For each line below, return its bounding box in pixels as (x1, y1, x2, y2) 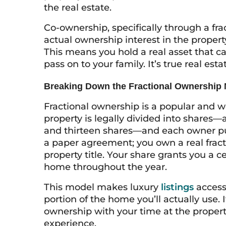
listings (161, 182, 194, 193)
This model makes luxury (44, 182, 161, 193)
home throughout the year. (44, 161, 167, 173)
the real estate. (44, 2, 111, 13)
